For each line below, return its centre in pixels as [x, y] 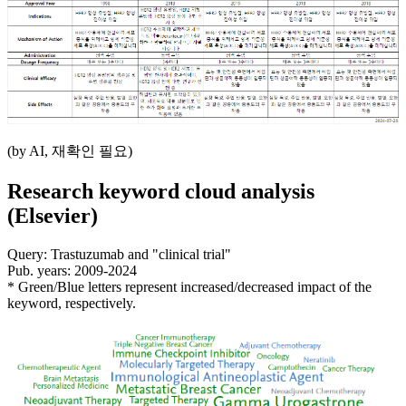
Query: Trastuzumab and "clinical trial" [119, 254]
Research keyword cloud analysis [161, 191]
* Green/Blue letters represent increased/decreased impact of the [189, 286]
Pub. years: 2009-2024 [72, 270]
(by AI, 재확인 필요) [70, 151]
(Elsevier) [53, 215]
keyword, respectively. [72, 303]
